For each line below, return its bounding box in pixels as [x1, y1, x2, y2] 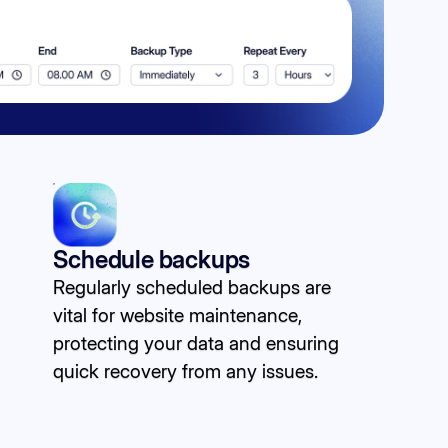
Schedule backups [53, 244, 251, 274]
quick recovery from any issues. [53, 358, 319, 383]
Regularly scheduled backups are [53, 274, 332, 299]
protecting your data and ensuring [53, 330, 340, 355]
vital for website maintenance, [53, 302, 303, 327]
